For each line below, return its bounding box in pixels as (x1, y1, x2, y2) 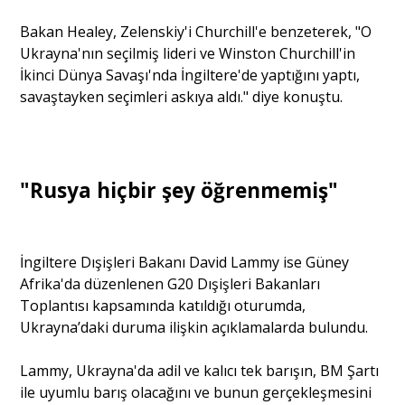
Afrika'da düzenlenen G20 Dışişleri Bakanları (20, 274, 321, 295)
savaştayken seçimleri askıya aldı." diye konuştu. (20, 87, 344, 108)
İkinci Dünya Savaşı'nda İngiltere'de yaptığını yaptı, (20, 65, 361, 86)
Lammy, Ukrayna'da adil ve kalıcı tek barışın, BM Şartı (20, 361, 380, 381)
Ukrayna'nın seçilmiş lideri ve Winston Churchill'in (20, 43, 356, 64)
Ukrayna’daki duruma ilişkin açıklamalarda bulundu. (20, 317, 369, 338)
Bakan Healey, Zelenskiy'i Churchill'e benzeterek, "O (20, 22, 372, 42)
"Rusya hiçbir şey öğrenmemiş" (20, 176, 339, 205)
